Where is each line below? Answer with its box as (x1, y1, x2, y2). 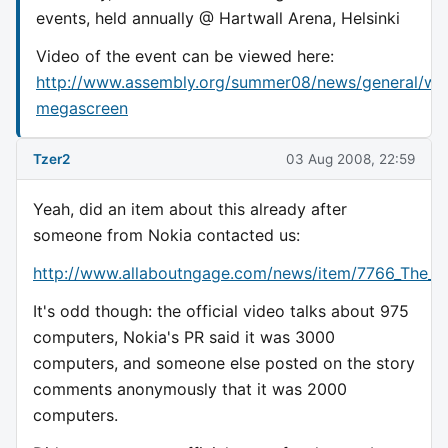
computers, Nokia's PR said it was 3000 (33, 327, 335, 348)
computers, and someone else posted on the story (33, 353, 415, 374)
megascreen (36, 97, 128, 118)
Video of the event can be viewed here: (36, 45, 334, 66)
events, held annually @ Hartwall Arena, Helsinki (36, 7, 400, 28)
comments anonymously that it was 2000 (33, 379, 347, 400)
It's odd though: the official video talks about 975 (33, 301, 409, 322)
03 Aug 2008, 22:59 (286, 150, 415, 167)
